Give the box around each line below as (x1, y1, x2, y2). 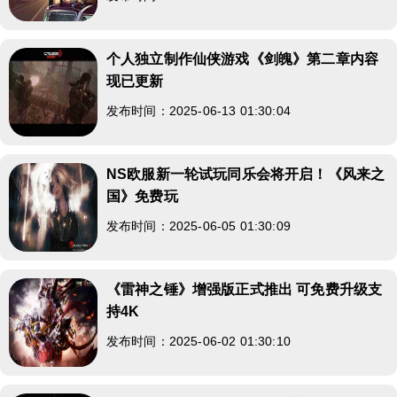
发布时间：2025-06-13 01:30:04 (106, 104, 291, 118)
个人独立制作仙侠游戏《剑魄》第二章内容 (106, 51, 379, 66)
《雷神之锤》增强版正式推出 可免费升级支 (106, 282, 383, 297)
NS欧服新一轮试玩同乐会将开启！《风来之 (106, 167, 385, 182)
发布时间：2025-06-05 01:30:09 (106, 219, 291, 233)
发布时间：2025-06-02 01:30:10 (106, 334, 291, 348)
